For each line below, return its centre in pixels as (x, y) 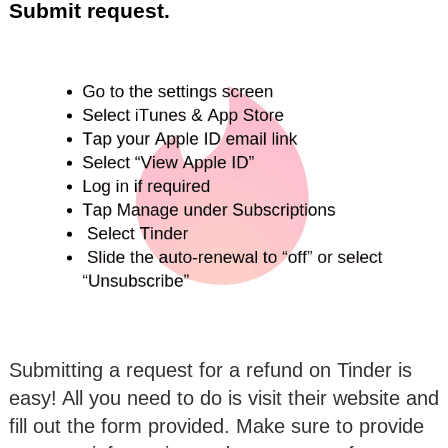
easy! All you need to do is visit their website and (224, 397)
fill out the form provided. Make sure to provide (216, 425)
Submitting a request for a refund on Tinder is (210, 369)
